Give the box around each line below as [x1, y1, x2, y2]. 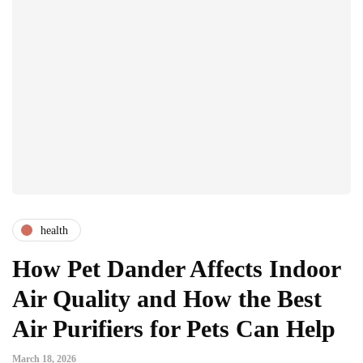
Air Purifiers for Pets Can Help [12, 315, 335, 343]
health [41, 224, 68, 237]
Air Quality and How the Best [12, 285, 322, 313]
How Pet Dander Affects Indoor [12, 255, 340, 283]
